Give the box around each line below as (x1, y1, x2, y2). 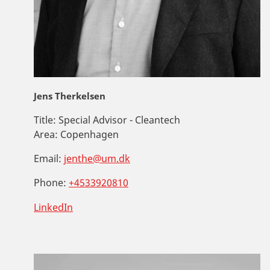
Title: (34, 113, 56, 127)
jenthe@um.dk (64, 151, 130, 165)
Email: (34, 151, 61, 165)
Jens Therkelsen (34, 89, 105, 102)
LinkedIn (34, 200, 73, 214)
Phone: (34, 175, 66, 189)
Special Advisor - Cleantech (56, 113, 180, 127)
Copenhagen (58, 127, 119, 141)
